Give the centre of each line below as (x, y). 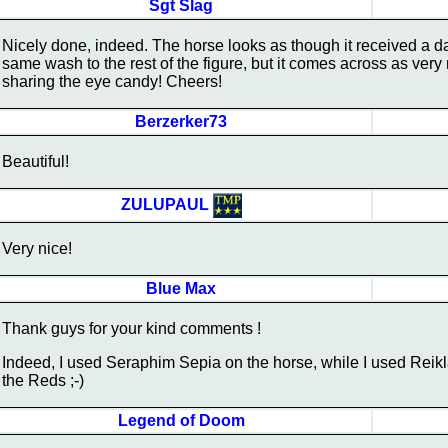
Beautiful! (35, 161)
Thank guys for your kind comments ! (131, 328)
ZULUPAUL (164, 204)
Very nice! (37, 248)
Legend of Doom (181, 420)
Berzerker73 (181, 121)
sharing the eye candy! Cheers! (112, 81)
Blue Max (181, 288)
